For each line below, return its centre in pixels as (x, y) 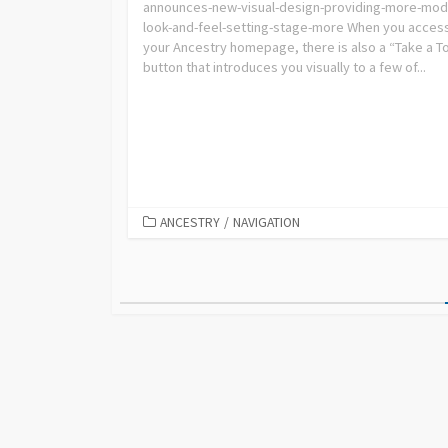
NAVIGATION (266, 222)
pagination (176, 319)
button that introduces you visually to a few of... (284, 66)
